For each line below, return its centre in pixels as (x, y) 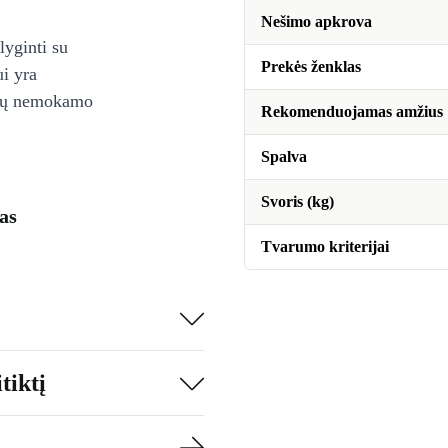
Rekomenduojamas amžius (352, 111)
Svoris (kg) (297, 201)
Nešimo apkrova (316, 21)
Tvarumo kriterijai (325, 246)
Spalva (284, 156)
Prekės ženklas (311, 66)
